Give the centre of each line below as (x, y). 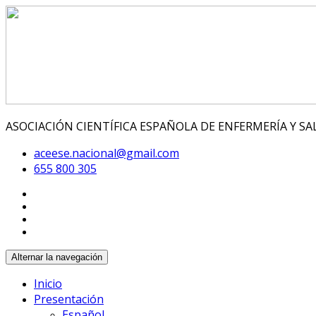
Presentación (69, 299)
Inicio (48, 284)
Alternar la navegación (57, 257)
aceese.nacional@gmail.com (107, 153)
